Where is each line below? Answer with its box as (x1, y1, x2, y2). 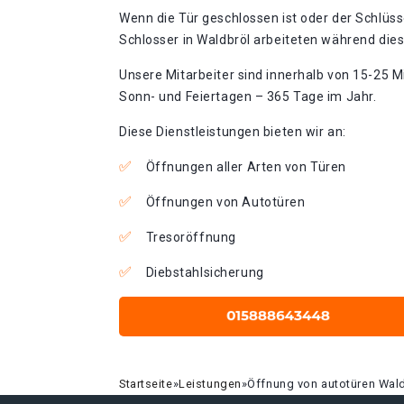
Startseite (119, 377, 173, 390)
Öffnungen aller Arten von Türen (145, 160, 346, 174)
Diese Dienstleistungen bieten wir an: (119, 124, 346, 139)
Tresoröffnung (145, 230, 236, 244)
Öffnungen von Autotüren (145, 195, 306, 209)
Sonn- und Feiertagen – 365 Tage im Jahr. (119, 89, 377, 104)
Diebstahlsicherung (145, 265, 264, 280)
